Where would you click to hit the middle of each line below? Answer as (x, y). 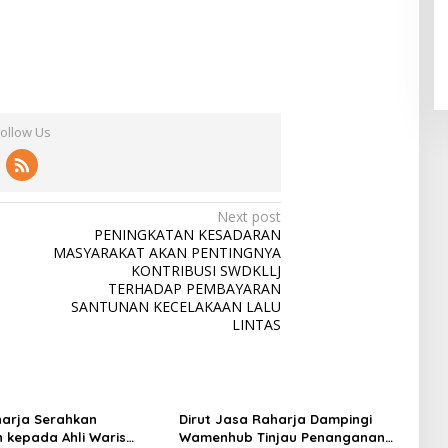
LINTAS (257, 324)
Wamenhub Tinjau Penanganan (281, 436)
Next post (249, 216)
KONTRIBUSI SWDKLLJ (206, 270)
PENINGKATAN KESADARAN (188, 234)
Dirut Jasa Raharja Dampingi (275, 418)
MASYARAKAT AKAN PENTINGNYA (167, 252)
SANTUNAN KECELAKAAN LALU (176, 306)
